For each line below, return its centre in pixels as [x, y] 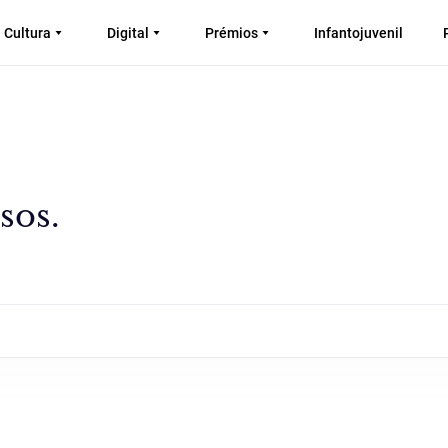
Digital [128, 32]
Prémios [231, 32]
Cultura [27, 32]
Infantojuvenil [358, 32]
